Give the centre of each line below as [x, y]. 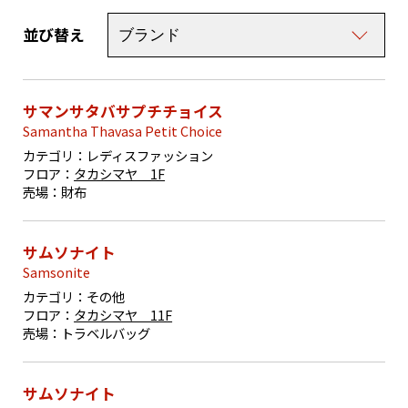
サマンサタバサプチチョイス [123, 111]
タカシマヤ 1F [120, 173]
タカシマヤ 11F [123, 314]
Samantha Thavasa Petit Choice [123, 130]
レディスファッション [150, 155]
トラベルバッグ [106, 332]
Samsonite [57, 271]
